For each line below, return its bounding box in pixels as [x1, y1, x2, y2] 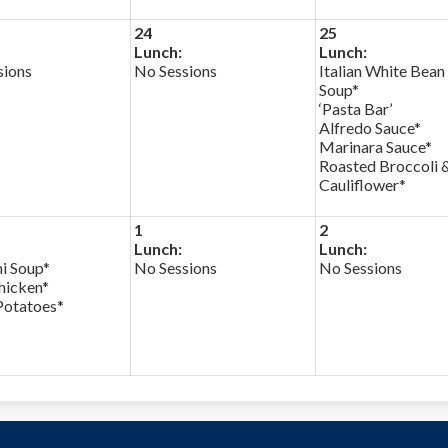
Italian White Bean [319, 61, 445, 80]
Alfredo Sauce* [319, 118, 421, 137]
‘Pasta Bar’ [319, 99, 392, 118]
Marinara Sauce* [319, 137, 432, 156]
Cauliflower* [319, 175, 406, 194]
